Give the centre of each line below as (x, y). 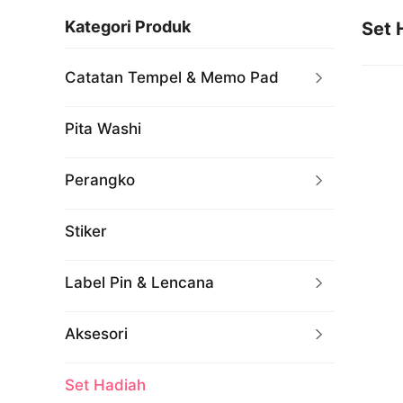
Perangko (100, 180)
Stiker (86, 231)
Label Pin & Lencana (139, 282)
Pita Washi (103, 129)
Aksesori (96, 334)
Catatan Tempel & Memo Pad (172, 77)
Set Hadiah (105, 385)
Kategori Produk (128, 27)
